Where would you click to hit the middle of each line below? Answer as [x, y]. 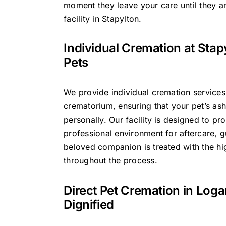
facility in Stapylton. [103, 18]
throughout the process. [110, 161]
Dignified [89, 205]
